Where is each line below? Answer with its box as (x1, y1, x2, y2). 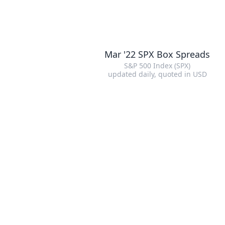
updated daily (107, 69, 154, 79)
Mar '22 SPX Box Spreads (104, 48, 210, 60)
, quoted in (154, 69, 193, 79)
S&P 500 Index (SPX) (124, 61, 190, 70)
